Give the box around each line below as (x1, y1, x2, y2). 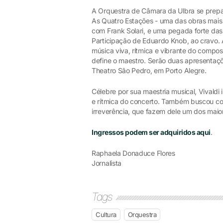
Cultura (96, 211, 116, 219)
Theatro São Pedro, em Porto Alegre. (92, 66, 209, 75)
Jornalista (92, 159, 121, 167)
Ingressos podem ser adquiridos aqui (92, 128, 211, 136)
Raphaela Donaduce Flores (92, 149, 175, 157)
